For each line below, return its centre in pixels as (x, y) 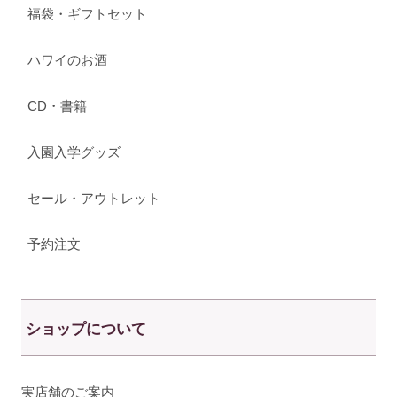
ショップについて (86, 329)
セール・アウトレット (94, 198)
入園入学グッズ (74, 152)
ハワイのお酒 (68, 60)
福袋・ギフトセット (88, 14)
